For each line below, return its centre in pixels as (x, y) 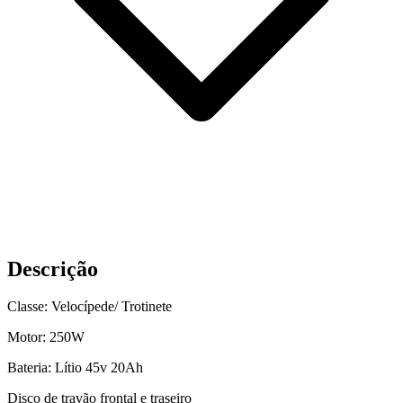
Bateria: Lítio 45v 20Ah (75, 368)
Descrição (53, 269)
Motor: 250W (46, 337)
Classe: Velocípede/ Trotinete (90, 307)
